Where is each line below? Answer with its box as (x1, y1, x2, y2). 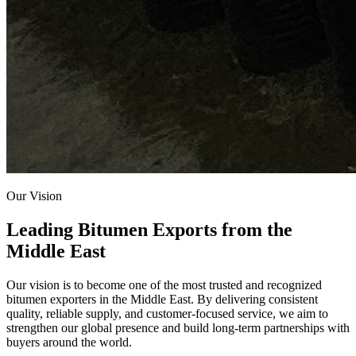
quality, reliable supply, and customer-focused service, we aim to (6, 307, 328, 321)
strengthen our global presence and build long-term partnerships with (6, 321, 350, 335)
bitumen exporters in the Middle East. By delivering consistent (6, 292, 318, 307)
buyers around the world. (6, 335, 132, 350)
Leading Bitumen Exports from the (6, 219, 292, 241)
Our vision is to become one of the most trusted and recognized (6, 278, 322, 292)
